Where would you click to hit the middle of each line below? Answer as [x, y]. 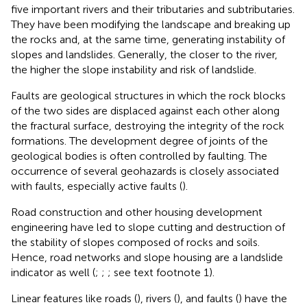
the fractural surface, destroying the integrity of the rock [148, 125]
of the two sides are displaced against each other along [145, 110]
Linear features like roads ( [74, 298]
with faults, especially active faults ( [97, 186]
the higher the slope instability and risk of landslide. [134, 69]
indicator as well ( [53, 272]
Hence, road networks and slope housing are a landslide [147, 257]
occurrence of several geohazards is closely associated [145, 171]
